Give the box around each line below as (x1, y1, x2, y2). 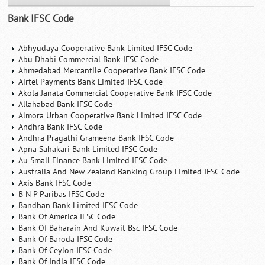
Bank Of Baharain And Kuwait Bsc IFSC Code (18, 222, 178, 233)
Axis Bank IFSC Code (18, 177, 92, 188)
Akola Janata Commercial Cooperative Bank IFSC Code (18, 88, 212, 98)
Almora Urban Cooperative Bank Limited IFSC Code (18, 110, 202, 121)
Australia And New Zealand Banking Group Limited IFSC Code (18, 166, 240, 177)
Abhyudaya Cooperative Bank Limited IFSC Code (18, 43, 193, 53)
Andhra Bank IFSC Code (18, 121, 103, 132)
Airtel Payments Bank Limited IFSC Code (18, 76, 163, 87)
